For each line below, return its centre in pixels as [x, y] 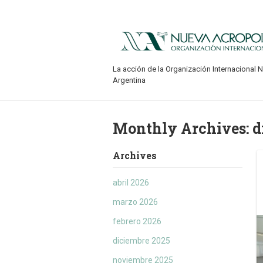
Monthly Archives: [183, 129]
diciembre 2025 [141, 241]
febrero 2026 [137, 222]
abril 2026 [131, 183]
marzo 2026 [135, 202]
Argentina [129, 80]
